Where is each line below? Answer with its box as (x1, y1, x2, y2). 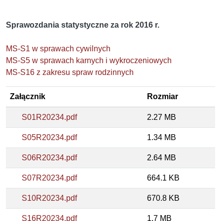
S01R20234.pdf (22, 112, 77, 121)
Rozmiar (147, 92, 178, 101)
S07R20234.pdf (22, 173, 77, 182)
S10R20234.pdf (22, 193, 77, 202)
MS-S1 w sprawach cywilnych (6, 44, 110, 53)
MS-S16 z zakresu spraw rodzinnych (6, 68, 134, 76)
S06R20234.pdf (22, 153, 77, 162)
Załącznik (10, 92, 45, 101)
